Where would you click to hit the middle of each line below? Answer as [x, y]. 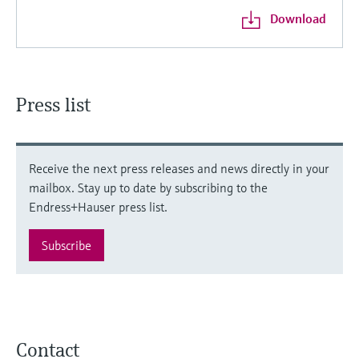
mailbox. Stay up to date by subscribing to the [148, 187]
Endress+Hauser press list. [98, 206]
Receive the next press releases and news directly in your [179, 168]
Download [298, 18]
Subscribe [67, 245]
